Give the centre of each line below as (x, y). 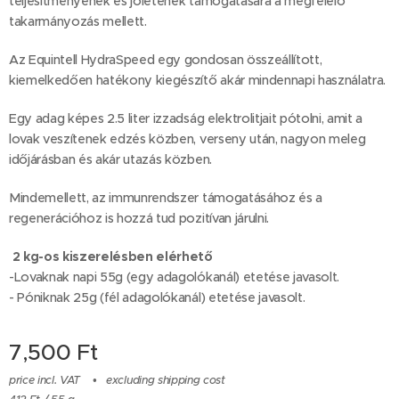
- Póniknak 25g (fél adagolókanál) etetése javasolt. (157, 297)
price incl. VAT (45, 380)
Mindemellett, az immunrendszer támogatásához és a (166, 198)
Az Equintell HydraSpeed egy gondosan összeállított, (166, 60)
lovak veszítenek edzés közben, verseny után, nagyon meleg (187, 139)
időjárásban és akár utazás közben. (110, 159)
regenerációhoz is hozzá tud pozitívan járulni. (139, 218)
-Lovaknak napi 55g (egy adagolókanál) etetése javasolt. (178, 277)
